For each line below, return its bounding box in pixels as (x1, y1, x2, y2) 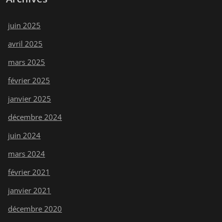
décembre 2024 (8, 111, 62, 122)
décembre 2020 (8, 203, 62, 214)
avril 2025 (8, 38, 43, 49)
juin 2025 (8, 20, 41, 30)
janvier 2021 (8, 185, 51, 195)
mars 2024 (8, 148, 45, 159)
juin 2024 (8, 130, 41, 140)
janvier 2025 (8, 93, 51, 104)
